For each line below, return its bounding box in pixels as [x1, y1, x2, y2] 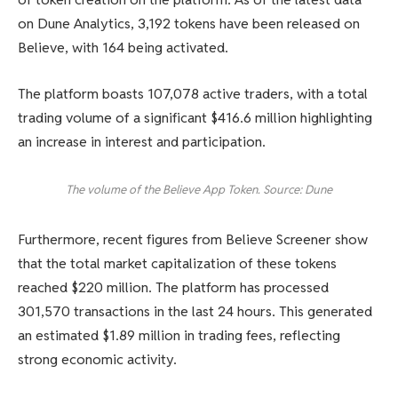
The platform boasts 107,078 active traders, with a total [18, 84, 368, 103]
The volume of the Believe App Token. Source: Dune [66, 181, 332, 197]
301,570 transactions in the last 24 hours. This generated [18, 302, 372, 322]
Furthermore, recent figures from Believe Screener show [18, 230, 368, 250]
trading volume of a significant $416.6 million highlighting [18, 107, 372, 127]
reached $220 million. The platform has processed [18, 278, 329, 298]
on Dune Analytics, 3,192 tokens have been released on [18, 14, 360, 34]
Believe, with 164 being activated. [18, 38, 228, 58]
